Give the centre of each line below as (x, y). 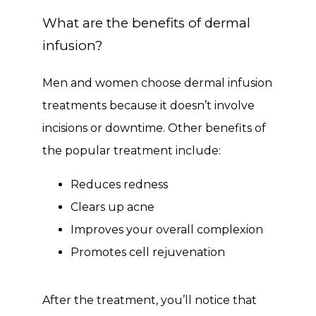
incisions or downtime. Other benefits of (154, 128)
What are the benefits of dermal (146, 23)
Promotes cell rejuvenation (148, 252)
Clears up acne (113, 207)
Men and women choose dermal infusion (157, 83)
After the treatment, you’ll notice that (150, 300)
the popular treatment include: (132, 151)
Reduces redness (119, 184)
